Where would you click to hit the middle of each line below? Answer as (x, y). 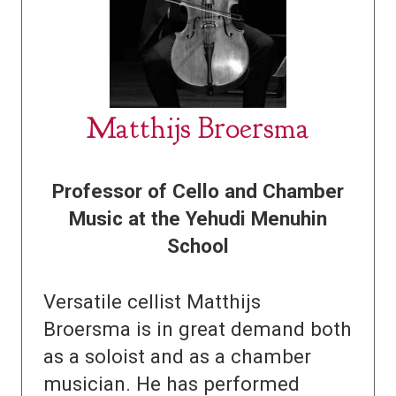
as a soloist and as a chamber (177, 357)
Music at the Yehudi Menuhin (198, 219)
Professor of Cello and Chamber (198, 191)
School (198, 246)
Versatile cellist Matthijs (152, 302)
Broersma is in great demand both (198, 329)
